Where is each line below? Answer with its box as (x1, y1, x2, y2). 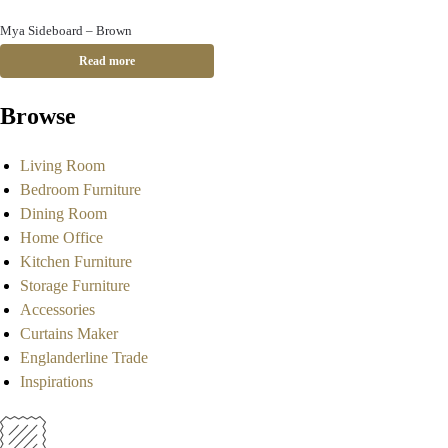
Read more (79, 53, 135, 68)
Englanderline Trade (20, 348, 148, 366)
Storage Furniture (20, 276, 130, 294)
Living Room (20, 156, 105, 174)
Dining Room (20, 204, 107, 222)
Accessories (20, 300, 95, 318)
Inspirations (20, 372, 93, 390)
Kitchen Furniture (20, 252, 132, 270)
